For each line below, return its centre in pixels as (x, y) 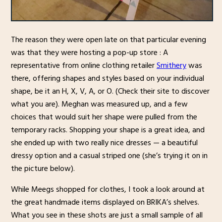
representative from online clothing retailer (83, 66)
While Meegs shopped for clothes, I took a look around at (108, 190)
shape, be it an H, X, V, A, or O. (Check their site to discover (110, 91)
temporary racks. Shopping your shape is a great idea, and (108, 130)
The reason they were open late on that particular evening (108, 40)
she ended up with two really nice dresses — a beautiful (104, 143)
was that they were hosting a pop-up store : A (89, 53)
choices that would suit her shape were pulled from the (104, 117)
